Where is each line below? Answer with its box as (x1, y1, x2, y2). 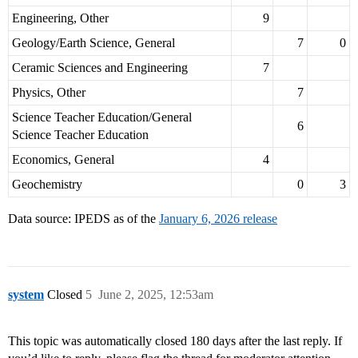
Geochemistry (12, 177, 82, 192)
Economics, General (12, 153, 114, 167)
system (8, 288, 44, 302)
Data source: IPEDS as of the (8, 212, 159, 226)
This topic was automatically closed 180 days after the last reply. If (8, 334, 342, 348)
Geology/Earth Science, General (12, 36, 175, 50)
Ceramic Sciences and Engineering (12, 61, 188, 75)
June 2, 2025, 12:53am (98, 288, 213, 302)
